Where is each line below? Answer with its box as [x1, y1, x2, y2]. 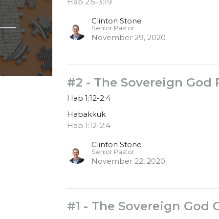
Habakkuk [67, 109, 106, 119]
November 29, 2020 [91, 33, 166, 43]
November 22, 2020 [91, 156, 166, 166]
